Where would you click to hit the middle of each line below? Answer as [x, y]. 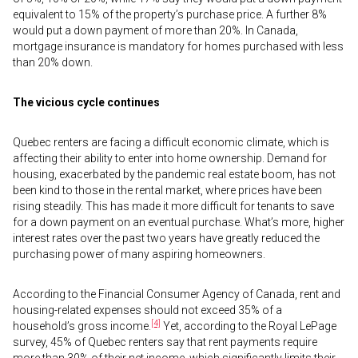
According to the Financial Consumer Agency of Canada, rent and [177, 294]
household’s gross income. [82, 326]
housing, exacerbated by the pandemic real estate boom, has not [174, 174]
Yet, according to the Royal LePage [249, 326]
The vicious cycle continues [86, 102]
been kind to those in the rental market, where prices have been [167, 190]
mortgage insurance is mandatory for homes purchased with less [178, 46]
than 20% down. [53, 62]
